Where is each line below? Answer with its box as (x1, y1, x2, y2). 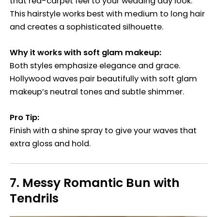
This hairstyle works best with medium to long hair (10, 8, 205, 19)
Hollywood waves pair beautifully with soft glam (10, 73, 197, 85)
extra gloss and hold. (10, 138, 91, 150)
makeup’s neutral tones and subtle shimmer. (10, 86, 184, 98)
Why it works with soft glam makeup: (10, 47, 161, 59)
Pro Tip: (10, 112, 39, 124)
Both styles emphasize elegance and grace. (10, 60, 180, 72)
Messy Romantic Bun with (22, 174, 180, 192)
